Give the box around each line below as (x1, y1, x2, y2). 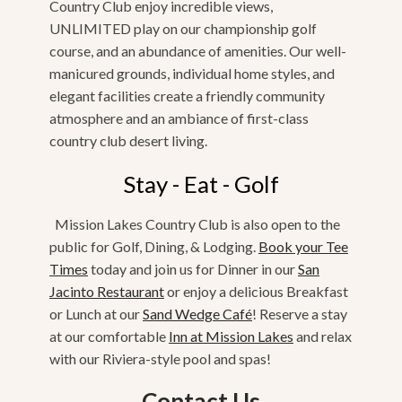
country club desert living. (49, 131, 207, 149)
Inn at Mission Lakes (169, 327, 293, 345)
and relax (293, 327, 352, 345)
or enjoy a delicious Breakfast (164, 282, 348, 300)
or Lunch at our (49, 304, 143, 322)
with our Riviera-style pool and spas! (49, 349, 271, 367)
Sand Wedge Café (143, 304, 252, 322)
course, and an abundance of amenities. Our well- (49, 41, 346, 59)
